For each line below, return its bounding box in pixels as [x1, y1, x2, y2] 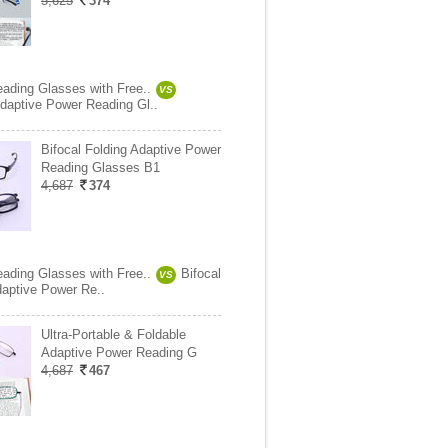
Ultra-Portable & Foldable [41, 327, 186, 342]
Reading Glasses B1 [41, 160, 160, 175]
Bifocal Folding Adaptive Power [41, 142, 221, 157]
